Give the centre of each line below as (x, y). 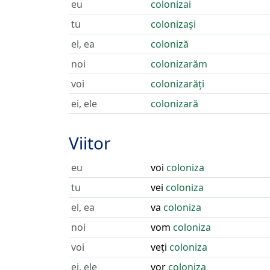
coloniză (170, 44)
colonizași (173, 24)
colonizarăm (179, 64)
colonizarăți (177, 84)
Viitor (90, 143)
